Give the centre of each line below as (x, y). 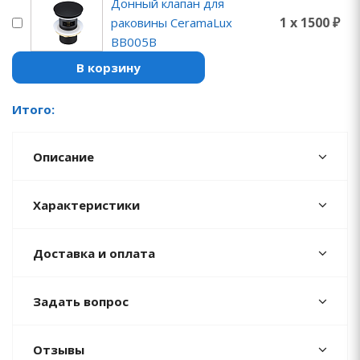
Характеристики (86, 205)
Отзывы (59, 350)
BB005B (134, 42)
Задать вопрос (81, 302)
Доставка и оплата (94, 254)
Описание (63, 157)
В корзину (108, 68)
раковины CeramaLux (172, 23)
